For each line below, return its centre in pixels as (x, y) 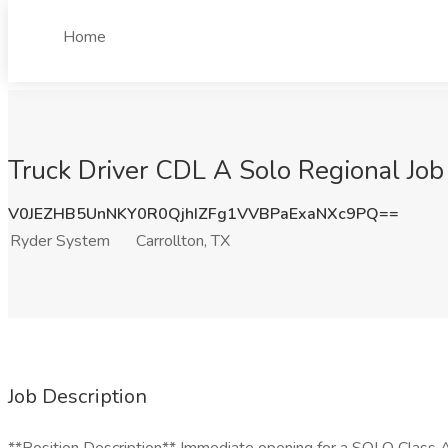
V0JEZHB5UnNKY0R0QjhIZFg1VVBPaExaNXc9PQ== (203, 214)
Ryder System (60, 241)
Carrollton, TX (183, 241)
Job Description (77, 396)
